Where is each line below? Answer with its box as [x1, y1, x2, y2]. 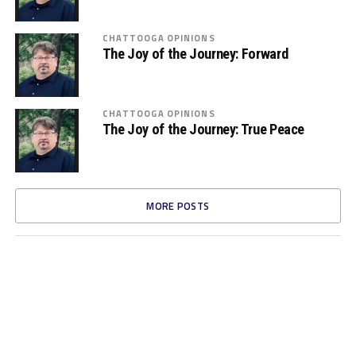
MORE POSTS [146, 198, 210, 215]
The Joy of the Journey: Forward [102, 45, 288, 63]
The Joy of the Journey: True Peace [102, 121, 305, 138]
